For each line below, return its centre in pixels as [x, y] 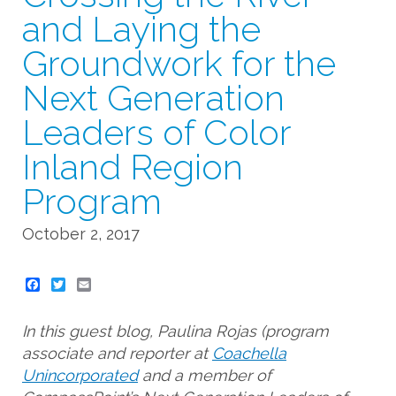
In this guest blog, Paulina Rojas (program [175, 331]
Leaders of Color [156, 133]
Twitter [88, 284]
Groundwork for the [179, 64]
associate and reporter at [117, 354]
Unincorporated [80, 376]
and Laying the [141, 29]
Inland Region [133, 167]
